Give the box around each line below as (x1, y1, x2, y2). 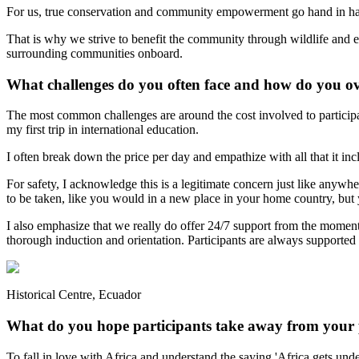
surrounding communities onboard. (6, 46, 183, 61)
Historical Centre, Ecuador (6, 288, 141, 302)
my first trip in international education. (6, 123, 199, 137)
